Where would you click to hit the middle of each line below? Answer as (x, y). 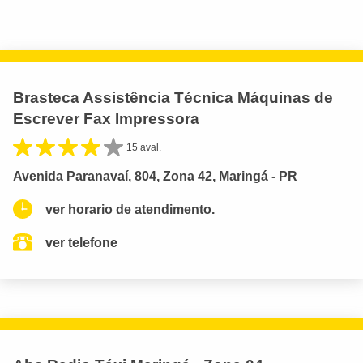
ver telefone (81, 242)
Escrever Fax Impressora (106, 118)
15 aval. (144, 147)
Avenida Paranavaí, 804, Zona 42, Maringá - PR (155, 176)
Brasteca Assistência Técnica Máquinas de (173, 97)
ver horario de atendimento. (130, 209)
